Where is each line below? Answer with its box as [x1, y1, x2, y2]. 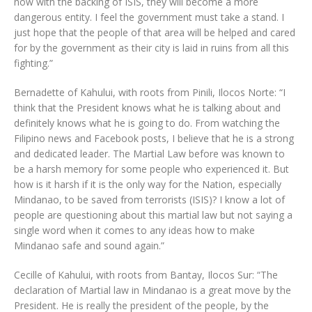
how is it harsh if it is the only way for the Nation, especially [14, 178, 281, 191]
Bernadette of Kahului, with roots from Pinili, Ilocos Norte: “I [14, 86, 286, 99]
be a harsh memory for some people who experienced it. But [14, 162, 289, 175]
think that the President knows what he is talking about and [14, 101, 281, 114]
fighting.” [14, 56, 53, 70]
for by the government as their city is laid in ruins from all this [14, 41, 289, 54]
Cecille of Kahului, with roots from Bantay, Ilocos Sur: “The [14, 268, 278, 281]
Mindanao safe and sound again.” [14, 239, 164, 252]
